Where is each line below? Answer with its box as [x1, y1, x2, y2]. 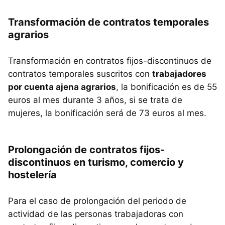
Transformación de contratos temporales [8, 16, 209, 28]
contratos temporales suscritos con [8, 68, 152, 79]
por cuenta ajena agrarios [8, 81, 116, 92]
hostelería [8, 168, 57, 181]
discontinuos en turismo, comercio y [8, 156, 184, 168]
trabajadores [152, 68, 206, 79]
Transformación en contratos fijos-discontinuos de [8, 55, 211, 66]
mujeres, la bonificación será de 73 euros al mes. [8, 107, 206, 118]
